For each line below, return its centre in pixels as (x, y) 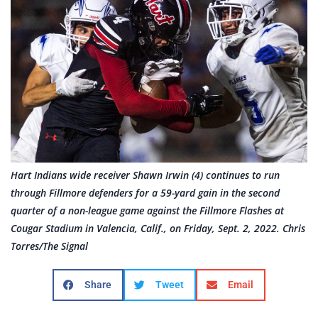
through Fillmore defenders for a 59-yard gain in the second (145, 192)
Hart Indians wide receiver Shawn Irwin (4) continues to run (145, 175)
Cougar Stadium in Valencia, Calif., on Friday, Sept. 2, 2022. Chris (158, 228)
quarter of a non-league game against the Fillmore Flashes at (147, 210)
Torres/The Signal (49, 246)
